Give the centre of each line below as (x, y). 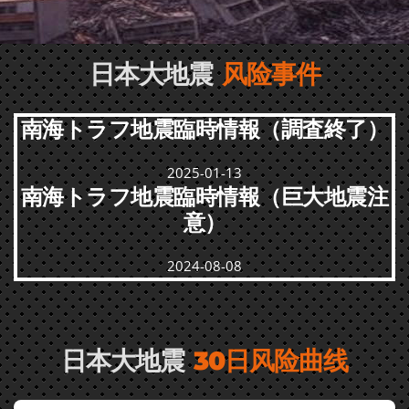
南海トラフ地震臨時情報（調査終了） (204, 129)
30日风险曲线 (271, 361)
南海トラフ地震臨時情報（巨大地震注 (204, 197)
